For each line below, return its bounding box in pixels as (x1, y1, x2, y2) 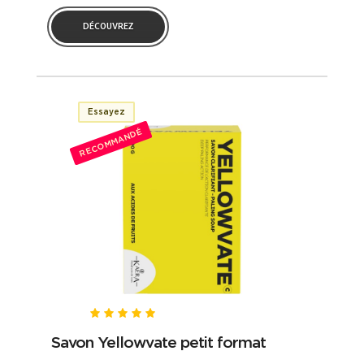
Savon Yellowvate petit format (50, 332, 266, 351)
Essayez (88, 107, 126, 117)
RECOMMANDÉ (78, 127, 144, 158)
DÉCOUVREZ (82, 23, 133, 32)
